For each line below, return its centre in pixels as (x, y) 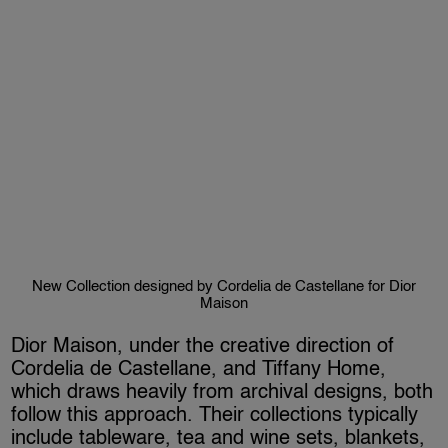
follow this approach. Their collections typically (215, 415)
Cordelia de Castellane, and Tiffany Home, (199, 369)
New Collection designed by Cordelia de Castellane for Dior (224, 286)
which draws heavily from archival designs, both (222, 392)
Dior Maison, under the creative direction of (203, 346)
